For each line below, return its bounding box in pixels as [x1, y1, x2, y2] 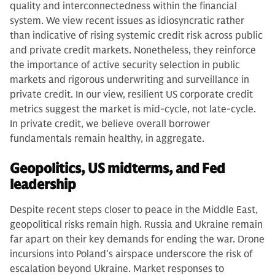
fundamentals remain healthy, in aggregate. [10, 132, 204, 145]
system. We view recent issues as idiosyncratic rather [10, 14, 244, 27]
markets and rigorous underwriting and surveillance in [10, 73, 249, 86]
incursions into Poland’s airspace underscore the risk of [10, 247, 253, 260]
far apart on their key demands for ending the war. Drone [10, 233, 265, 246]
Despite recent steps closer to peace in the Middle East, [10, 203, 258, 216]
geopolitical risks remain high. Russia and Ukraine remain [10, 218, 263, 231]
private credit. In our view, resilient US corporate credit [10, 88, 253, 101]
